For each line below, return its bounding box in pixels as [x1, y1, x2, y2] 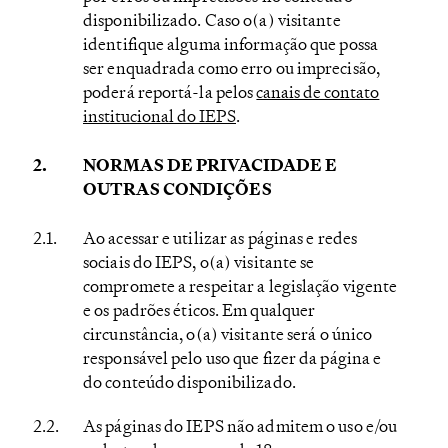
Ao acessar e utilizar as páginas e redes [83, 226, 358, 249]
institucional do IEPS [83, 104, 236, 127]
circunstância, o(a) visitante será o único [83, 322, 373, 345]
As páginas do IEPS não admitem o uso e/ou [83, 414, 398, 437]
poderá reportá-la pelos [83, 80, 257, 103]
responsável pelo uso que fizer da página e [83, 346, 382, 369]
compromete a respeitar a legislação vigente [83, 274, 398, 297]
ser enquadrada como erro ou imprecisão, [83, 56, 380, 79]
